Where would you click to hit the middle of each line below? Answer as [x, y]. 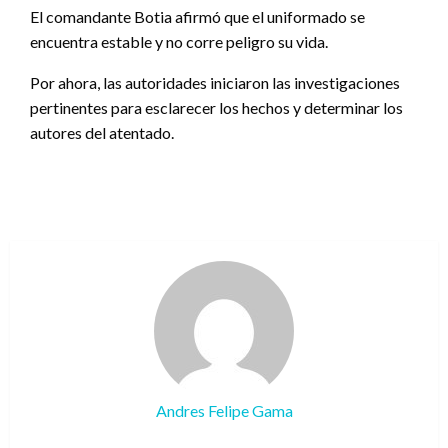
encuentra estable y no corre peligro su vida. [179, 42]
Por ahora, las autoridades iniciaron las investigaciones [215, 83]
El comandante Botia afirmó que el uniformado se [197, 17]
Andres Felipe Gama [224, 411]
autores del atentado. [102, 133]
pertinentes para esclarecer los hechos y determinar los [216, 108]
